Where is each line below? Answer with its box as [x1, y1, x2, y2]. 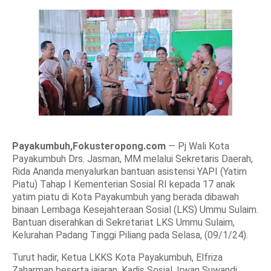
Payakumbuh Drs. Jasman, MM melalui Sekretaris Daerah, [12, 153, 253, 165]
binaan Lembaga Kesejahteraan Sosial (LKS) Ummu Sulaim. [12, 204, 258, 215]
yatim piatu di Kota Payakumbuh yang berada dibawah [12, 191, 239, 203]
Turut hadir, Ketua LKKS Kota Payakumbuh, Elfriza [12, 252, 223, 263]
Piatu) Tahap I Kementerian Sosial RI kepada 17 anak [12, 178, 235, 190]
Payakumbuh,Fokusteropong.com [12, 140, 166, 152]
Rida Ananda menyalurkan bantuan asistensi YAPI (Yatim [12, 166, 247, 177]
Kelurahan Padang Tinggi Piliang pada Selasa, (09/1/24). [12, 229, 248, 241]
